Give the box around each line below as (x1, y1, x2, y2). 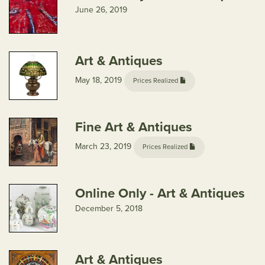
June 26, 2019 (75, 5, 127, 15)
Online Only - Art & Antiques (75, 185, 245, 201)
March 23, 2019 (75, 141, 134, 151)
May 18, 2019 (75, 75, 124, 85)
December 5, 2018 (75, 203, 143, 214)
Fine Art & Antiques (75, 119, 192, 135)
